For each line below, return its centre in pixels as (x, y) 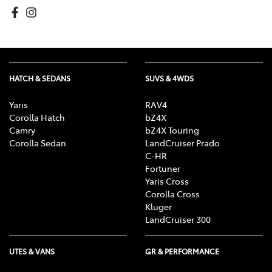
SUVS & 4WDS (169, 79)
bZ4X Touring (172, 130)
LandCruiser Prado (182, 143)
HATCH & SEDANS (40, 79)
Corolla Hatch (37, 117)
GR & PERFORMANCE (182, 252)
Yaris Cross (167, 181)
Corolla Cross (172, 194)
